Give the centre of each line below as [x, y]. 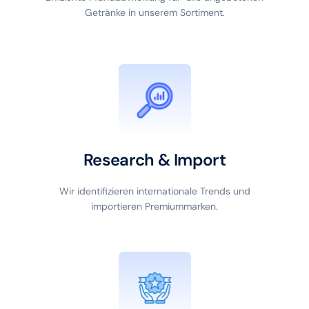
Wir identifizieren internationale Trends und [154, 191]
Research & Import [154, 160]
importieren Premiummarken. [154, 207]
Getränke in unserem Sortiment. [154, 12]
